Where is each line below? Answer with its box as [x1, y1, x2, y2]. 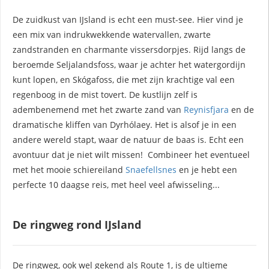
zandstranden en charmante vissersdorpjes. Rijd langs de [13, 43, 246, 55]
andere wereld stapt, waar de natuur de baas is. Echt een [13, 133, 244, 145]
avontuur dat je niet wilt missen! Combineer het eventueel [13, 148, 250, 160]
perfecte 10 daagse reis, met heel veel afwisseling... [13, 178, 220, 190]
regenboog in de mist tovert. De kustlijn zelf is [13, 88, 198, 100]
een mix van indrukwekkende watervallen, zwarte [13, 28, 211, 40]
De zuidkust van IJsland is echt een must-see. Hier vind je [13, 13, 243, 25]
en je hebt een [177, 163, 237, 175]
